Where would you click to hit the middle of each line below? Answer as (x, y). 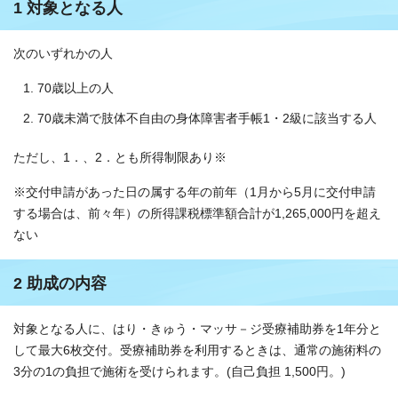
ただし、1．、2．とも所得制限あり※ (120, 157)
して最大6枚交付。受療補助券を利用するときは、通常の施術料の (197, 350)
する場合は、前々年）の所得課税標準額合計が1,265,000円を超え (197, 213)
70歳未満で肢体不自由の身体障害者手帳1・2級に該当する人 (207, 118)
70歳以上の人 (76, 88)
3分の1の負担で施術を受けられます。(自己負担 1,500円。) (179, 371)
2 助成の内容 (60, 283)
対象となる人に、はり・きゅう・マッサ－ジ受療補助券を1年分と (197, 329)
